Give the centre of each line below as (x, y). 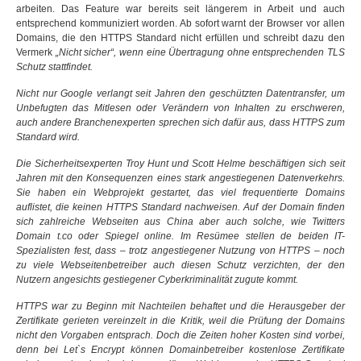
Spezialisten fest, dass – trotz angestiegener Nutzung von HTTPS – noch (180, 251)
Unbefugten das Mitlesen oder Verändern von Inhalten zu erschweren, (180, 108)
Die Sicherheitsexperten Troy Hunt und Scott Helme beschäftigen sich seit (180, 164)
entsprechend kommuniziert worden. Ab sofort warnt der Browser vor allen (180, 23)
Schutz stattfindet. (54, 67)
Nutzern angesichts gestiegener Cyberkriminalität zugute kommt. (157, 280)
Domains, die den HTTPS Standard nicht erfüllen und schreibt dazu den (180, 38)
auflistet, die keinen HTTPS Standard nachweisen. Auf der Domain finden (180, 207)
